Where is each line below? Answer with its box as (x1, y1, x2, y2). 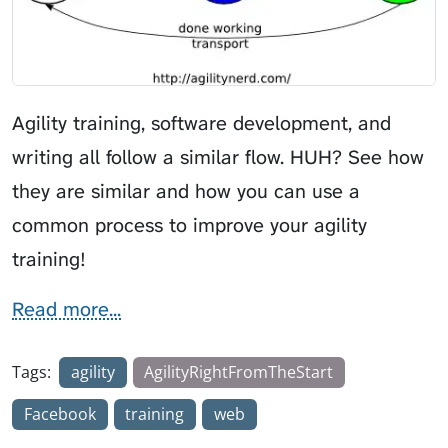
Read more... (12, 296, 121, 323)
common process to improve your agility (12, 212, 367, 239)
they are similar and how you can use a (12, 178, 360, 205)
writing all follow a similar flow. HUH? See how (12, 144, 424, 171)
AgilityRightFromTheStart (144, 361, 334, 384)
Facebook (23, 403, 96, 426)
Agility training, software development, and (12, 110, 391, 137)
